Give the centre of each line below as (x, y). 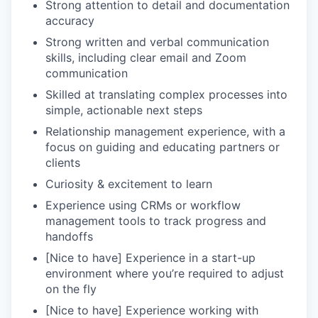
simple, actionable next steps (124, 110)
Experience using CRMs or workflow (143, 205)
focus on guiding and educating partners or (163, 147)
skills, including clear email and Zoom (146, 57)
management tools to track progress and (156, 220)
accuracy (70, 20)
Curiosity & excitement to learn (129, 183)
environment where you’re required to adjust (165, 273)
